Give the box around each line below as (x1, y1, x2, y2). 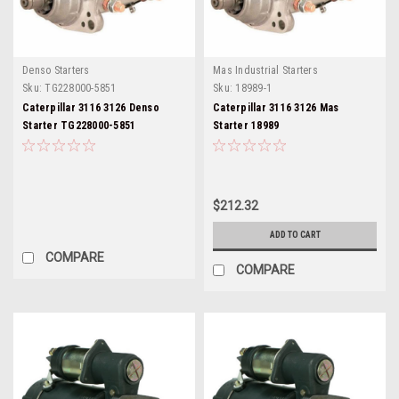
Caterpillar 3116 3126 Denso (22, 102, 159, 114)
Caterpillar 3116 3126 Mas (213, 102, 339, 114)
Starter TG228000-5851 (22, 119, 136, 132)
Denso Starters (22, 64, 90, 77)
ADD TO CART (269, 230, 321, 240)
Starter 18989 (213, 119, 280, 132)
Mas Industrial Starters (213, 64, 318, 77)
